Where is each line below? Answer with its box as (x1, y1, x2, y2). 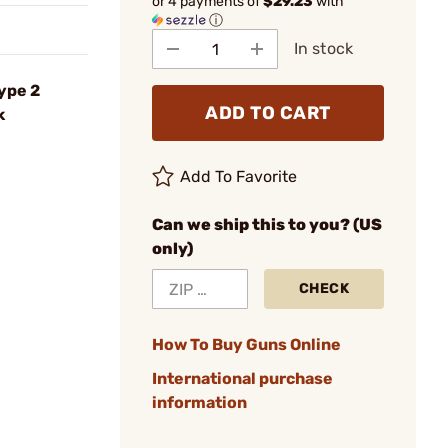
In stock (294, 39, 353, 58)
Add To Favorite (180, 167, 298, 186)
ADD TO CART (205, 102, 331, 124)
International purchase (152, 369, 333, 388)
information (152, 393, 247, 412)
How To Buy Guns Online (152, 335, 341, 354)
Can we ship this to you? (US (152, 215, 382, 234)
